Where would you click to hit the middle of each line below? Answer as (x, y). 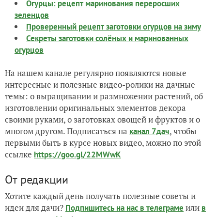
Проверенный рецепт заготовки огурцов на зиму (114, 27)
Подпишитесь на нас (103, 208)
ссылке (19, 155)
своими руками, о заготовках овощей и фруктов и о (102, 120)
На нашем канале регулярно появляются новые (96, 73)
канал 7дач (149, 132)
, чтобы (183, 131)
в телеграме (162, 208)
